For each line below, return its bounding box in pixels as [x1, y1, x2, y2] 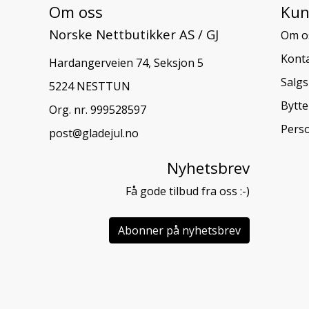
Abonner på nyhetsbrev [118, 222, 241, 238]
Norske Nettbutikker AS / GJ [49, 25, 219, 43]
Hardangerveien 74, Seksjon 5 [49, 54, 203, 70]
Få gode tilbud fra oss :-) [126, 183, 250, 199]
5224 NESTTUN [49, 78, 130, 94]
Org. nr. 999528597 [49, 101, 146, 117]
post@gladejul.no [49, 125, 139, 141]
